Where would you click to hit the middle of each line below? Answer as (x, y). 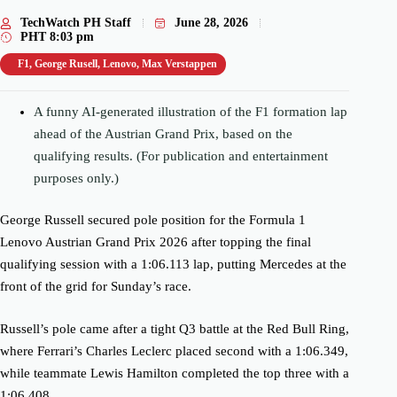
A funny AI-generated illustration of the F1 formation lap (190, 111)
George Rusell (66, 64)
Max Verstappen (179, 64)
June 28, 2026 (211, 23)
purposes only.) (76, 178)
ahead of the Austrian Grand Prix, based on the (163, 133)
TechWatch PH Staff (76, 23)
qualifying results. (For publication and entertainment (180, 156)
